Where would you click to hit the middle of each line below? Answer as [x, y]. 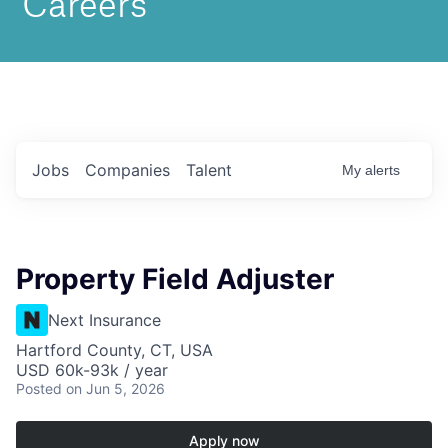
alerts [382, 170]
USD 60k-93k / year [92, 370]
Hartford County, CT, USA [114, 350]
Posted [39, 388]
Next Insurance [104, 320]
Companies [127, 170]
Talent [209, 170]
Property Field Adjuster [175, 279]
